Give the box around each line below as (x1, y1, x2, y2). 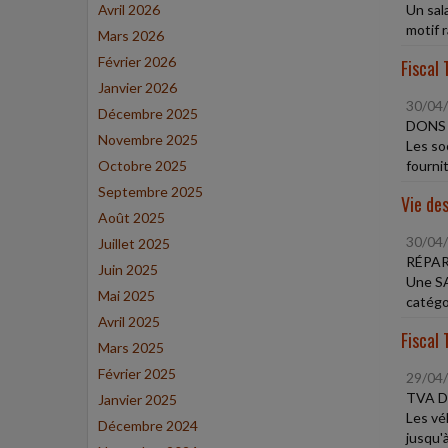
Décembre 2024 (98, 417, 198, 434)
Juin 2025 (98, 261, 158, 278)
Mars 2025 (98, 339, 164, 356)
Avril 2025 (98, 313, 160, 330)
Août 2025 (98, 209, 165, 226)
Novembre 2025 (98, 131, 198, 148)
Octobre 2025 (98, 157, 187, 174)
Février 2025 (98, 365, 176, 382)
